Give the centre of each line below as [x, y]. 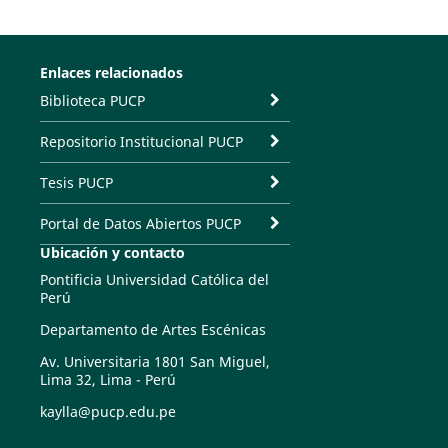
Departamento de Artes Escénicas [152, 329]
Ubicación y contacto [112, 252]
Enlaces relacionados [111, 72]
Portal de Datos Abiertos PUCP [140, 223]
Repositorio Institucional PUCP [141, 141]
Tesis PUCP [76, 182]
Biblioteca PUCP [92, 100]
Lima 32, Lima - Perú [107, 379]
